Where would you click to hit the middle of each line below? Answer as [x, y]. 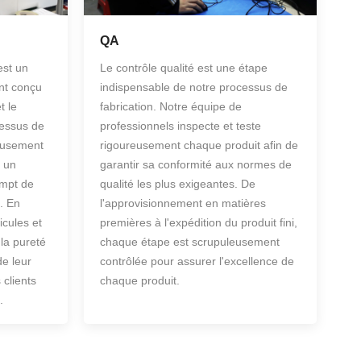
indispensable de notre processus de [193, 87]
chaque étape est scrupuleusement [189, 241]
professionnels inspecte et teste [180, 125]
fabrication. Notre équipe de [170, 106]
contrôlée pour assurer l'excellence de [197, 261]
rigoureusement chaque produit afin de [199, 145]
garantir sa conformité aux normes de [195, 164]
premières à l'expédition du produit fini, [198, 222]
